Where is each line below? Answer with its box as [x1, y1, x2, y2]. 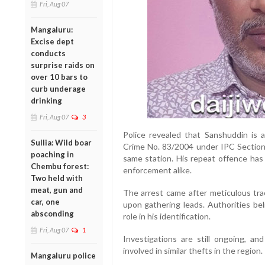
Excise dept [31, 36, 74, 46]
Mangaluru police [31, 250, 96, 260]
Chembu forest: [31, 161, 89, 171]
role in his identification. [122, 211, 211, 222]
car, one [31, 196, 60, 206]
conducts [31, 48, 66, 58]
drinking [31, 95, 62, 105]
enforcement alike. [122, 165, 192, 176]
